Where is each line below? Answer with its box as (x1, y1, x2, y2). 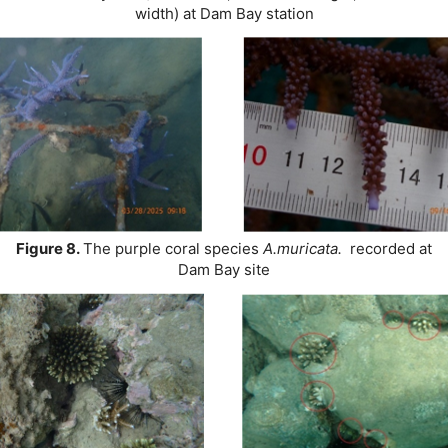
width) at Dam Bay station (134, 3, 314, 23)
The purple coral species (83, 239, 263, 259)
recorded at (350, 239, 432, 259)
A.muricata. (263, 239, 350, 259)
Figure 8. (16, 239, 83, 259)
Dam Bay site (178, 260, 270, 280)
